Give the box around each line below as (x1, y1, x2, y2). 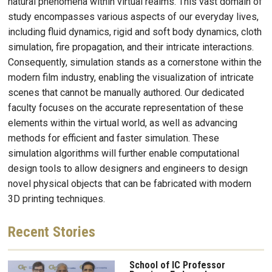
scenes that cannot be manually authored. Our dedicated (8, 86, 244, 98)
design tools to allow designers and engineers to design (8, 162, 248, 174)
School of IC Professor (129, 259, 225, 271)
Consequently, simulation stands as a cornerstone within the (8, 56, 262, 68)
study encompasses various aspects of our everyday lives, (8, 10, 259, 22)
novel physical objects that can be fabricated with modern (8, 177, 251, 189)
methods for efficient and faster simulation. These (8, 132, 219, 144)
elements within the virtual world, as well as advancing (8, 117, 237, 129)
